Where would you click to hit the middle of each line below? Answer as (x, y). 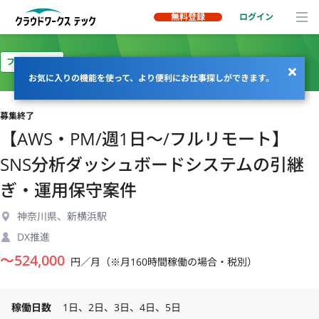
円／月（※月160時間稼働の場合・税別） (164, 262)
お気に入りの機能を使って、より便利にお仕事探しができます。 (151, 78)
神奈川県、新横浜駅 (62, 216)
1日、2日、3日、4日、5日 (122, 307)
